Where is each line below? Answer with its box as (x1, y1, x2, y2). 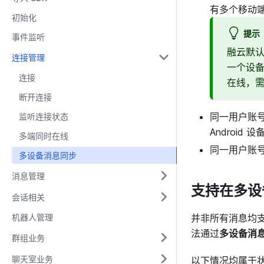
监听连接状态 (19, 111, 68, 121)
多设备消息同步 (19, 150, 77, 160)
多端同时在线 (19, 131, 68, 141)
